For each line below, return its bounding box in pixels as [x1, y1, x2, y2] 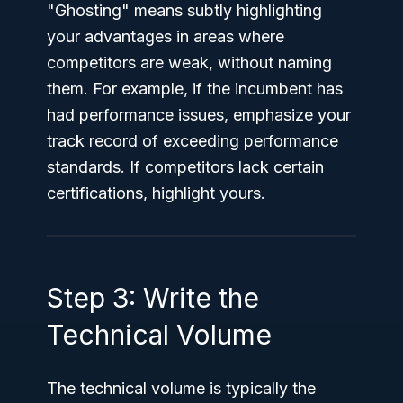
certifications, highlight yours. [47, 183, 265, 202]
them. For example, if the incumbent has [47, 78, 343, 98]
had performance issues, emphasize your [47, 104, 351, 124]
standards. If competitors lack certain [47, 157, 324, 176]
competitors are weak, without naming [47, 52, 332, 72]
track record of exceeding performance [47, 130, 338, 150]
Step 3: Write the [47, 281, 259, 314]
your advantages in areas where [47, 26, 284, 46]
